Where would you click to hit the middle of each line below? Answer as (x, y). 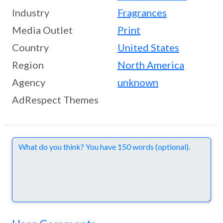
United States (148, 47)
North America (151, 64)
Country (30, 47)
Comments (30, 142)
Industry (31, 12)
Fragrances (142, 12)
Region (28, 64)
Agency (29, 82)
